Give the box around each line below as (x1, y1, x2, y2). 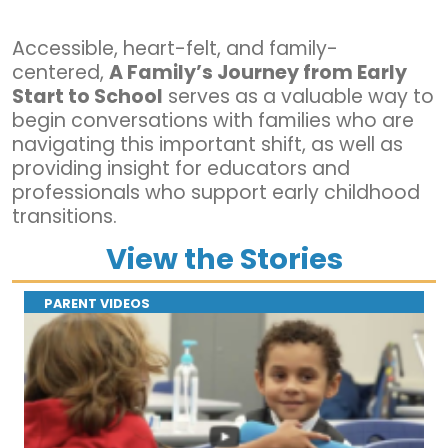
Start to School (12, 82, 163, 110)
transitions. (12, 202, 117, 230)
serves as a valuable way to (163, 82, 434, 110)
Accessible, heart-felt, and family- (12, 34, 338, 62)
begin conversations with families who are (12, 106, 414, 134)
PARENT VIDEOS (44, 294, 150, 312)
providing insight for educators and (12, 154, 350, 182)
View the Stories (105, 238, 343, 279)
